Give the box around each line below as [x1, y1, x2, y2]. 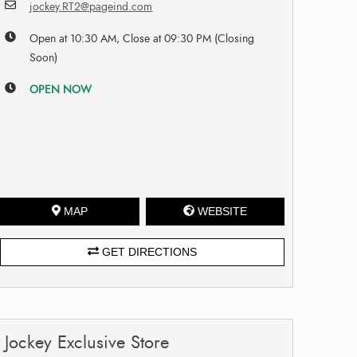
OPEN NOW [29, 81, 92, 97]
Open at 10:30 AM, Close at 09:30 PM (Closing [29, 30, 255, 46]
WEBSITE [197, 204, 247, 218]
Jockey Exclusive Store [5, 329, 170, 355]
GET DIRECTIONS [99, 245, 198, 258]
